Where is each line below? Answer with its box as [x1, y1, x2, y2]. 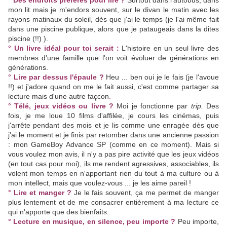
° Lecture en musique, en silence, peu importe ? [8, 217, 176, 225]
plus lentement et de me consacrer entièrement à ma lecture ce [8, 198, 219, 206]
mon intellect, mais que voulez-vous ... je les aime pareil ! [8, 179, 191, 187]
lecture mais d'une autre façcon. [8, 92, 111, 100]
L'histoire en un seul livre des [119, 44, 219, 52]
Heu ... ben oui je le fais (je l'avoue [103, 73, 219, 81]
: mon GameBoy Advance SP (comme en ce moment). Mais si [8, 140, 219, 148]
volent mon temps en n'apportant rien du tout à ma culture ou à [8, 169, 219, 177]
